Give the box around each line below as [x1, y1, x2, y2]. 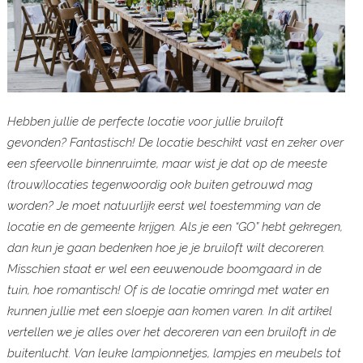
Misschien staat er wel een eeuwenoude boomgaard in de [6, 261, 322, 276]
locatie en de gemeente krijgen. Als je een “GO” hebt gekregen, [6, 219, 343, 234]
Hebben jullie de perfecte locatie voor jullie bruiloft [6, 113, 284, 129]
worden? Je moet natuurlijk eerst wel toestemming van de [6, 198, 321, 213]
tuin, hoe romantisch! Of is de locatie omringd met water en [6, 282, 329, 297]
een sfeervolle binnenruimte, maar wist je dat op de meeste [6, 156, 327, 171]
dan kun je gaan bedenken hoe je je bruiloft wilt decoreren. [6, 240, 326, 255]
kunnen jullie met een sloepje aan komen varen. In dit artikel [6, 303, 332, 318]
